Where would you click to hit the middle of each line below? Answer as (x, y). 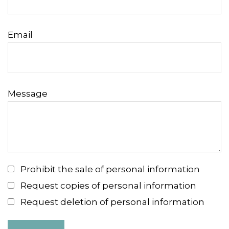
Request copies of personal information (108, 186)
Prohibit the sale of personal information (110, 169)
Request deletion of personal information (112, 202)
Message (28, 94)
